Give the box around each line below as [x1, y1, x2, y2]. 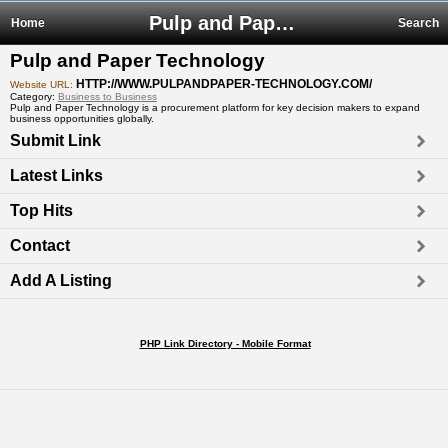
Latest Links [10, 167, 103, 184]
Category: [10, 91, 58, 102]
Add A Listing [10, 272, 112, 289]
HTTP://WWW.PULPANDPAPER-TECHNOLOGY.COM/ [76, 77, 372, 91]
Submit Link [10, 132, 101, 149]
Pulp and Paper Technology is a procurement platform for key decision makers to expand [10, 102, 420, 113]
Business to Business [58, 91, 157, 102]
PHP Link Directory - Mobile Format [139, 338, 311, 349]
